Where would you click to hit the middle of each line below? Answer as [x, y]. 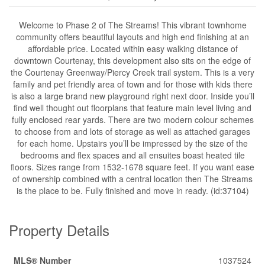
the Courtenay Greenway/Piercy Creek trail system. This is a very [132, 72]
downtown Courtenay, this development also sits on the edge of [132, 60]
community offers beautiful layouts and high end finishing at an [132, 37]
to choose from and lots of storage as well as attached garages [132, 131]
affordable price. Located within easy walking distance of [132, 49]
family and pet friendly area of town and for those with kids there [132, 84]
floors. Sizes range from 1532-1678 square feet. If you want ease [132, 167]
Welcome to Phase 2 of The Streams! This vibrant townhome [132, 25]
